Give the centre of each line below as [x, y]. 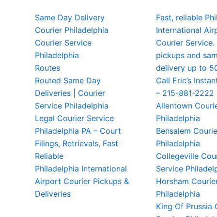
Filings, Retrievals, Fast [77, 143]
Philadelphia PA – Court [78, 131]
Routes [47, 68]
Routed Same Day [68, 80]
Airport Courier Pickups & [82, 181]
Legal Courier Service [74, 118]
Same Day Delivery [70, 17]
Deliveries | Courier [70, 93]
